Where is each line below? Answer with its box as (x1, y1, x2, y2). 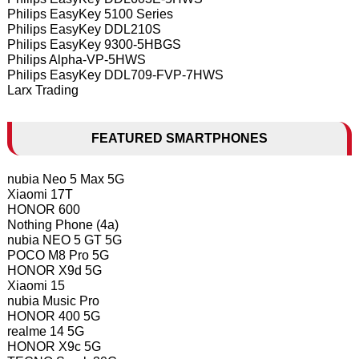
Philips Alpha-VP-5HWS (6, 52, 146, 67)
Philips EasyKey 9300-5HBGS (6, 37, 181, 51)
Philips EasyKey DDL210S (6, 22, 161, 36)
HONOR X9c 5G (6, 339, 101, 353)
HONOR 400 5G (6, 309, 100, 323)
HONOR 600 (6, 202, 80, 216)
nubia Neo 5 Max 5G (6, 171, 124, 186)
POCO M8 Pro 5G (6, 248, 109, 262)
